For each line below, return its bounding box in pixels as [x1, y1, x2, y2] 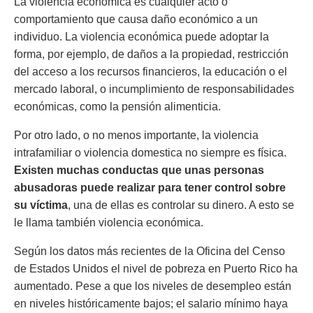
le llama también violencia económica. [14, 217, 203, 228]
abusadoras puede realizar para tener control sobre [14, 182, 286, 194]
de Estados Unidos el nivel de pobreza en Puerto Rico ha [14, 263, 298, 275]
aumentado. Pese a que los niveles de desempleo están [14, 280, 291, 292]
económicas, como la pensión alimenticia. [14, 101, 221, 112]
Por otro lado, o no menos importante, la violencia [14, 129, 259, 141]
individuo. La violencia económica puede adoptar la [14, 31, 269, 43]
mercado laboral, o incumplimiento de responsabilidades [14, 83, 294, 95]
